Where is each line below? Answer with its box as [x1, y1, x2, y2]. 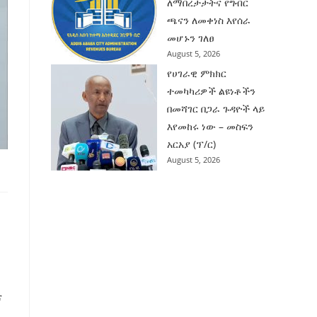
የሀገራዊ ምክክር [167, 66, 227, 80]
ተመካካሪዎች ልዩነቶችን [167, 83, 256, 98]
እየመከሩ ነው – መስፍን [167, 119, 254, 133]
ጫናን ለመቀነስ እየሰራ [167, 13, 251, 27]
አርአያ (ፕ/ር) [167, 137, 217, 151]
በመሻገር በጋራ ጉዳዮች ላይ [167, 101, 265, 115]
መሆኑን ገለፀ [167, 30, 215, 45]
